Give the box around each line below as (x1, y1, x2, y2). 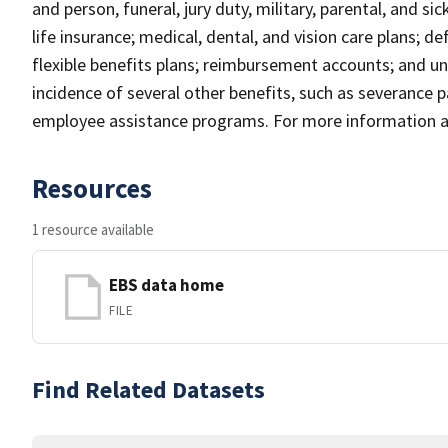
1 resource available (32, 220, 154, 239)
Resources (32, 171, 152, 205)
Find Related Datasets (32, 374, 265, 405)
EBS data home (109, 273, 224, 296)
